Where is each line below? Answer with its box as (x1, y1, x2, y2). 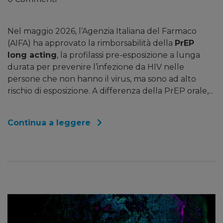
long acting (7, 50, 57, 60)
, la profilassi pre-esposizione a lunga (57, 50, 200, 60)
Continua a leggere (7, 118, 93, 128)
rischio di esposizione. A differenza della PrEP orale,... (7, 86, 213, 96)
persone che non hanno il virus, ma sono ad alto (7, 74, 196, 84)
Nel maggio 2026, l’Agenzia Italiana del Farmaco (7, 26, 197, 36)
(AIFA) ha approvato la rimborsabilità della (7, 38, 175, 48)
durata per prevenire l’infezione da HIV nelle (7, 62, 184, 72)
